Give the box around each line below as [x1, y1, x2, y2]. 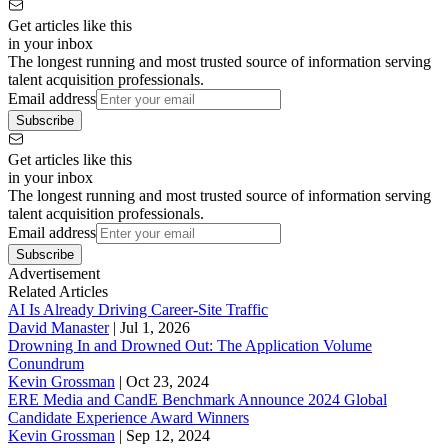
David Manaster [8, 318, 109, 336]
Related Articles [8, 282, 108, 300]
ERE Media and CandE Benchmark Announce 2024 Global [8, 390, 387, 408]
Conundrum [8, 354, 84, 372]
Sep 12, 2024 [126, 426, 210, 444]
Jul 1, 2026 [120, 318, 190, 336]
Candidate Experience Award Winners [8, 408, 249, 426]
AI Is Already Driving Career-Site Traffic [8, 300, 268, 318]
